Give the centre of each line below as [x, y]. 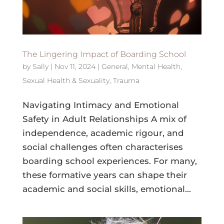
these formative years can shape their [104, 175]
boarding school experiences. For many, [109, 161]
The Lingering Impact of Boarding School [104, 54]
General [114, 66]
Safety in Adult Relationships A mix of [104, 119]
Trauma [126, 80]
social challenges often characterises [102, 147]
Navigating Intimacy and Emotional [100, 105]
